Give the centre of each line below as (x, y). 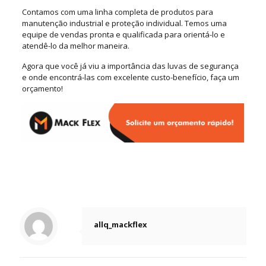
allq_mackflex (121, 225)
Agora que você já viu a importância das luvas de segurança (130, 66)
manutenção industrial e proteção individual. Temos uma (124, 23)
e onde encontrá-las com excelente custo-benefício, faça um (130, 77)
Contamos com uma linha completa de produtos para (117, 12)
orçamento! (42, 88)
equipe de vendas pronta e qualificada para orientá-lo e (123, 34)
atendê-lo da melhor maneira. (75, 45)
